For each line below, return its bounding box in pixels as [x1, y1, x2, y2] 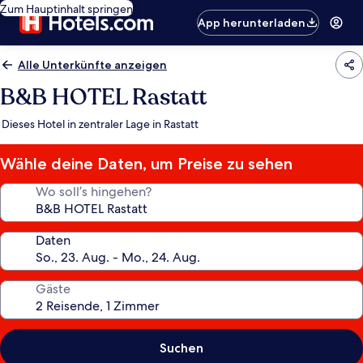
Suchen [160, 340, 203, 356]
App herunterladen [198, 15, 306, 30]
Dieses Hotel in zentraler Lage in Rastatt [2, 117, 199, 131]
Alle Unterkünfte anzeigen [18, 58, 167, 72]
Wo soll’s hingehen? [36, 183, 152, 200]
